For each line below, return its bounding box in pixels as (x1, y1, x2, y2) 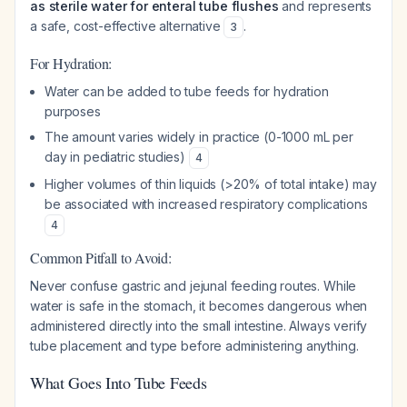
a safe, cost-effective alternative (30, 18, 224, 34)
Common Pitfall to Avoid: (30, 248, 172, 267)
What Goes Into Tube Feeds (30, 372, 207, 393)
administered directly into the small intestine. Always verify (30, 318, 368, 333)
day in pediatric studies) (45, 149, 189, 164)
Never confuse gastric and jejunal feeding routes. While (30, 278, 357, 293)
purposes (45, 104, 101, 119)
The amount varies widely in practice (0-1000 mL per (45, 129, 353, 144)
